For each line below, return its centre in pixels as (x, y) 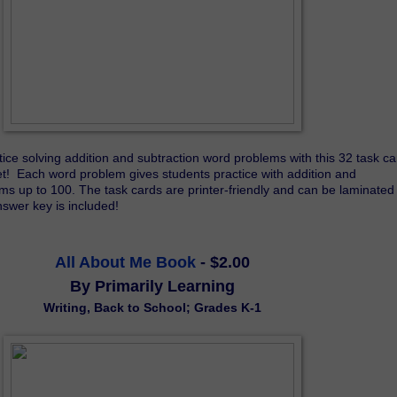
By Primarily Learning (152, 286)
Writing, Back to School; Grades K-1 (152, 307)
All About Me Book (125, 262)
